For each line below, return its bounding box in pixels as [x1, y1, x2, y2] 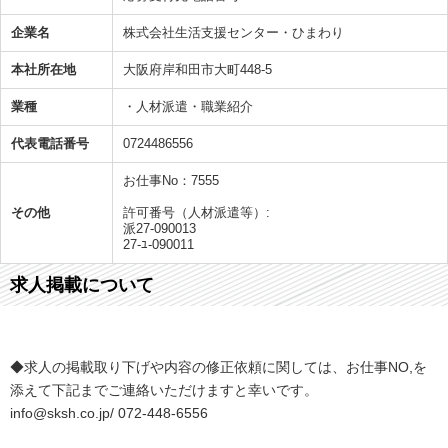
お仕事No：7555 [123, 172, 219, 188]
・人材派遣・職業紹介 [123, 98, 253, 114]
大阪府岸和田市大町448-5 [123, 61, 272, 77]
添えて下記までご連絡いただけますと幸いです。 [10, 381, 318, 398]
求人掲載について [10, 274, 154, 295]
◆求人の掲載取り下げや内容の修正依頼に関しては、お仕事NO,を [10, 358, 427, 375]
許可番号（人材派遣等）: [123, 204, 270, 220]
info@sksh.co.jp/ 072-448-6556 [10, 404, 208, 421]
